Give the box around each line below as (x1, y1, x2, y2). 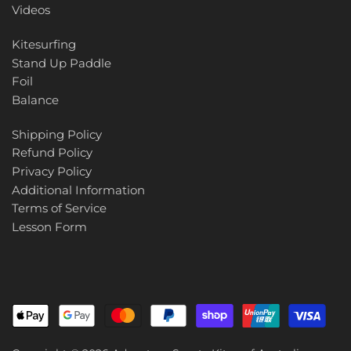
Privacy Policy (12, 163, 92, 179)
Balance (12, 92, 59, 108)
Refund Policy (12, 145, 92, 161)
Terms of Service (12, 201, 107, 216)
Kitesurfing (12, 37, 76, 52)
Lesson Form (12, 219, 87, 234)
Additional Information (12, 182, 145, 197)
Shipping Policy (12, 126, 102, 142)
